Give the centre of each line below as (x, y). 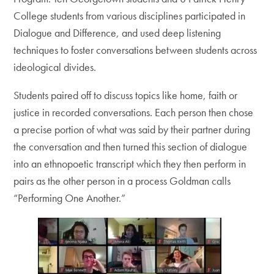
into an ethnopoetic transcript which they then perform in (130, 164)
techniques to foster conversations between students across (135, 50)
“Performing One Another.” (71, 198)
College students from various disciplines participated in (130, 16)
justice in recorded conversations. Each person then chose (134, 113)
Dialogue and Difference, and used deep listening (117, 33)
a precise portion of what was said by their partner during (132, 130)
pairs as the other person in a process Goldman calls (122, 181)
